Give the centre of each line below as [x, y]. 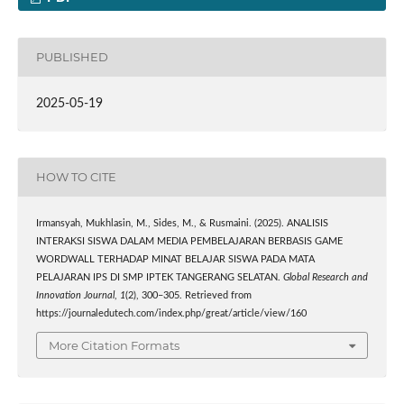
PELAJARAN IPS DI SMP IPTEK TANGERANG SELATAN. [159, 277]
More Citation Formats [114, 346]
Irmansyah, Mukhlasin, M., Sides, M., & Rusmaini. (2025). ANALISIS [182, 223]
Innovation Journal [75, 295]
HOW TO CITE [76, 177]
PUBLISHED [72, 57]
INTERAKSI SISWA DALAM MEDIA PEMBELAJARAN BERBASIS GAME [189, 241]
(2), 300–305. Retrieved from [188, 295]
